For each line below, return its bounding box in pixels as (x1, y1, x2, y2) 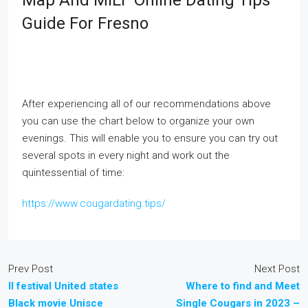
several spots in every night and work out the (22, 149, 230, 162)
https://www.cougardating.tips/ (22, 197, 166, 210)
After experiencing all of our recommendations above (22, 98, 271, 110)
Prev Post (8, 263, 53, 275)
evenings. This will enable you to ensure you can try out (22, 132, 278, 144)
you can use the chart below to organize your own (22, 115, 254, 127)
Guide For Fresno (22, 14, 148, 33)
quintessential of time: (22, 166, 124, 179)
